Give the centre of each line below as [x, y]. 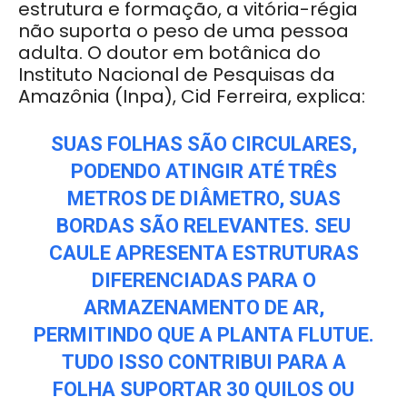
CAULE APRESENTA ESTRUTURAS [203, 253]
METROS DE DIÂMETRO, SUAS [203, 199]
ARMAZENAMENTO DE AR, [203, 308]
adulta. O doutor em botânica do [169, 53]
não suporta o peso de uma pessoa [184, 31]
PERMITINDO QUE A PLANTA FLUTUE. [203, 335]
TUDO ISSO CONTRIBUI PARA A [203, 362]
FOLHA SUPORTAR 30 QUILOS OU [203, 390]
